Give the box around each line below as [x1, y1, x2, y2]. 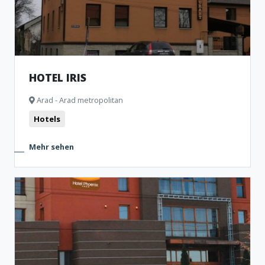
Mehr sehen [29, 141, 74, 152]
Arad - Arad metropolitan [35, 95, 123, 105]
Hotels [34, 114, 60, 124]
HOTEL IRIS [29, 70, 86, 85]
